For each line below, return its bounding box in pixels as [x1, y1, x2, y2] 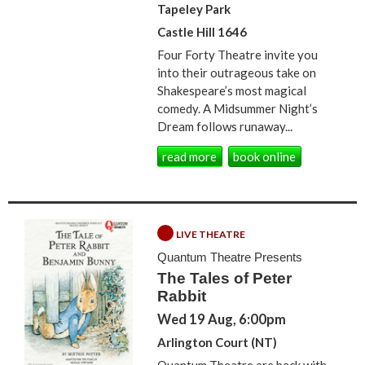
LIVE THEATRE [176, 228, 246, 241]
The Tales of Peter [157, 269, 292, 287]
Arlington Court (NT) [157, 334, 278, 350]
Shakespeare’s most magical [157, 82, 307, 98]
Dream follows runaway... [157, 118, 293, 134]
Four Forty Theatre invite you [157, 46, 319, 62]
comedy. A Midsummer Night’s [157, 100, 319, 116]
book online [233, 149, 297, 165]
